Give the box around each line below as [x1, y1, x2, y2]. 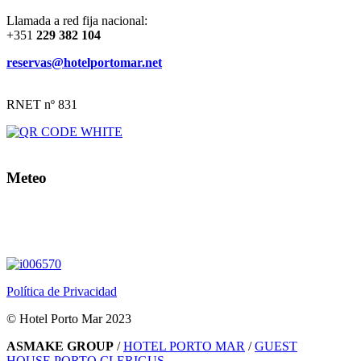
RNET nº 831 [6, 98, 77, 112]
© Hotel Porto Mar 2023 [6, 311, 131, 326]
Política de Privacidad [6, 284, 117, 298]
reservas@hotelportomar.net [6, 56, 162, 70]
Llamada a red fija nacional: [6, 14, 147, 28]
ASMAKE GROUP [6, 338, 114, 353]
